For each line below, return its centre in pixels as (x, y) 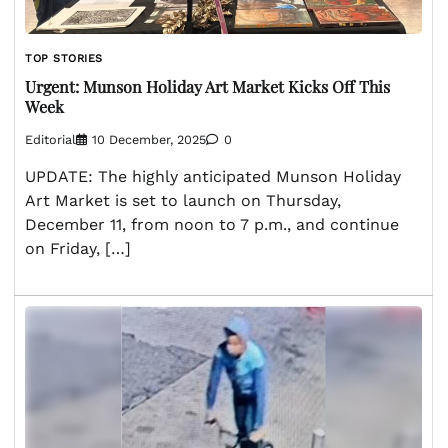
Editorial (50, 139)
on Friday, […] (78, 248)
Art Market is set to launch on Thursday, (183, 200)
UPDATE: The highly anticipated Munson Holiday (213, 176)
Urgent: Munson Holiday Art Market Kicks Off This (207, 87)
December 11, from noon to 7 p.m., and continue (212, 224)
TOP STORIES (64, 58)
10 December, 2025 (149, 139)
